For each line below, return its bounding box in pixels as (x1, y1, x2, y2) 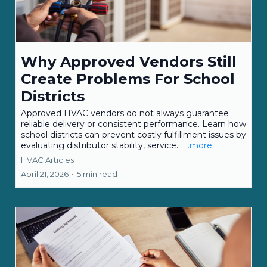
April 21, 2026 (21, 169, 69, 179)
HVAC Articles (21, 155, 74, 165)
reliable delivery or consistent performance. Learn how (21, 119, 246, 130)
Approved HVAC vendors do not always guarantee (21, 108, 229, 119)
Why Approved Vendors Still (21, 53, 237, 71)
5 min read (77, 169, 117, 179)
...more (184, 140, 212, 151)
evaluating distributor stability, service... (21, 140, 184, 151)
